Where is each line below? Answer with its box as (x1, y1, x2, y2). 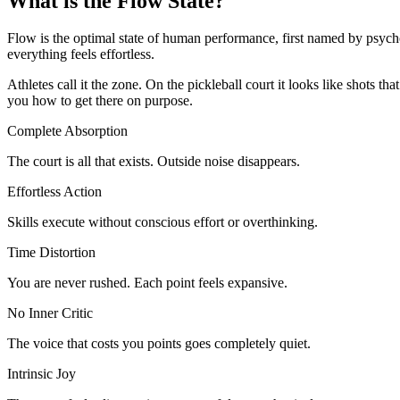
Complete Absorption (7, 123, 128, 139)
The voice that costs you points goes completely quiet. (7, 336, 311, 352)
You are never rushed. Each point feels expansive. (7, 275, 287, 291)
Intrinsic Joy (7, 366, 76, 382)
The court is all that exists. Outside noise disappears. (7, 154, 300, 170)
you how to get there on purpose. (7, 93, 193, 109)
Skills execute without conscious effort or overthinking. (7, 214, 318, 230)
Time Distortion (7, 245, 96, 261)
